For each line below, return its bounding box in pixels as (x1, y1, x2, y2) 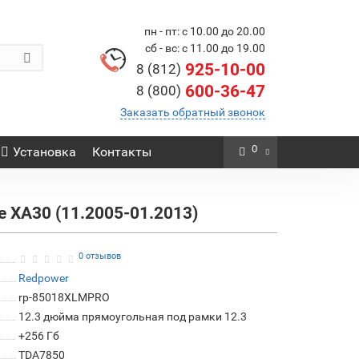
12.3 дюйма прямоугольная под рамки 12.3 (18, 310, 247, 323)
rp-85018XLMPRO (18, 291, 110, 304)
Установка (12, 144, 76, 159)
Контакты (91, 144, 151, 159)
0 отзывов (78, 250, 121, 261)
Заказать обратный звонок (120, 106, 265, 119)
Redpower (18, 272, 69, 284)
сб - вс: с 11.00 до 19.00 (145, 42, 265, 54)
